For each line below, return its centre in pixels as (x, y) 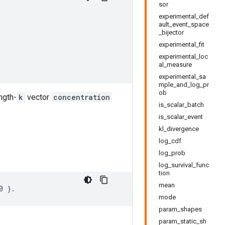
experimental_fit (182, 44)
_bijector (171, 32)
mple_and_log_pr (184, 85)
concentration (82, 97)
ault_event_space (184, 24)
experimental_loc (183, 57)
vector (38, 97)
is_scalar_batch (181, 105)
